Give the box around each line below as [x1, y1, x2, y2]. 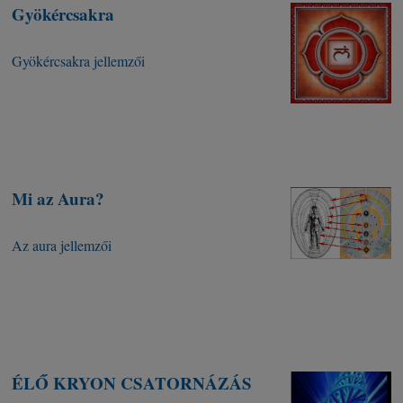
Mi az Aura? [12, 186, 105, 211]
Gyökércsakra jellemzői [12, 51, 146, 71]
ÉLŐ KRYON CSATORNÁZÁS [12, 371, 253, 396]
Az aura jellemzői [12, 236, 112, 255]
